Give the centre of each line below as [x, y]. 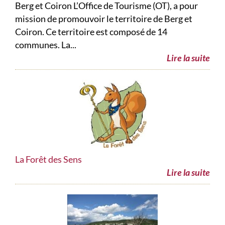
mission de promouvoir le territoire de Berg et [104, 19]
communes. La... [46, 45]
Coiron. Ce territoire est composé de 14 [91, 32]
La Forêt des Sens [48, 159]
